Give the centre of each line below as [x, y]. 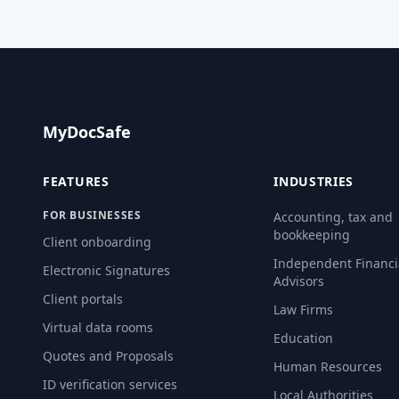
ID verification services [110, 384]
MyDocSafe [87, 132]
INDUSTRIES [314, 181]
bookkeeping [312, 235]
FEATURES [76, 181]
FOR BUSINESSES [92, 215]
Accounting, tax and [334, 217]
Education [304, 338]
